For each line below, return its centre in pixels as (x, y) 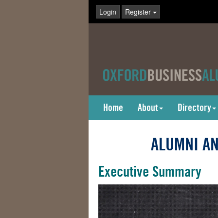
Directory (194, 108)
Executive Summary (150, 172)
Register (139, 12)
